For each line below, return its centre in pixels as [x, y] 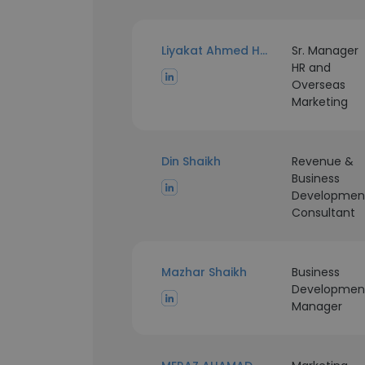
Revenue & [322, 161]
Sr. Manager [325, 51]
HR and [311, 68]
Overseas [318, 85]
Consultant [323, 213]
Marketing [319, 102]
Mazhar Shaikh [204, 272]
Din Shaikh [191, 161]
